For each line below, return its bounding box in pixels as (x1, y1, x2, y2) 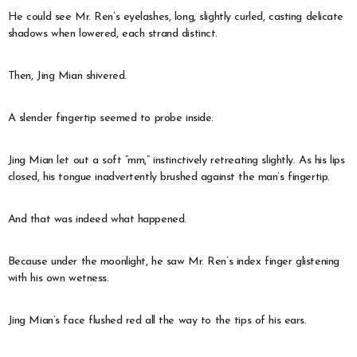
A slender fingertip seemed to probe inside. (7, 112, 214, 124)
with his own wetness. (7, 272, 109, 284)
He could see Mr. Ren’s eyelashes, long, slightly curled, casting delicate (7, 10, 344, 23)
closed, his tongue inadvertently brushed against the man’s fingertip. (7, 171, 330, 183)
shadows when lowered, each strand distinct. (7, 27, 218, 40)
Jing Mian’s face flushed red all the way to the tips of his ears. (7, 314, 307, 327)
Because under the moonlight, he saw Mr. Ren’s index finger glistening (7, 255, 339, 268)
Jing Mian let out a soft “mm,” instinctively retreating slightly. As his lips (7, 154, 345, 167)
